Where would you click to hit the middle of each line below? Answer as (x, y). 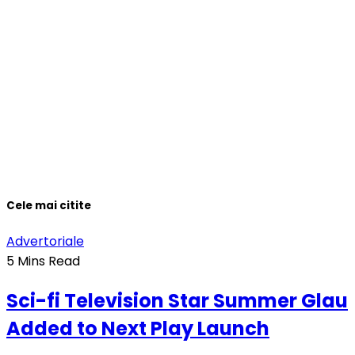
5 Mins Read (43, 261)
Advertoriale (45, 241)
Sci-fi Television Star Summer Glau (177, 300)
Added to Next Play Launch (138, 328)
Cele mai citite (49, 205)
